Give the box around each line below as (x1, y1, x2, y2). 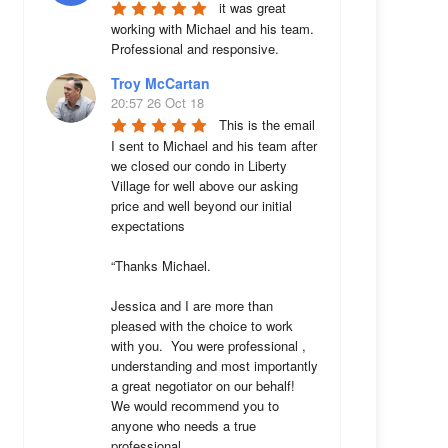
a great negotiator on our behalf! (110, 376, 295, 395)
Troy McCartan (110, 73, 210, 93)
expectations (110, 216, 189, 235)
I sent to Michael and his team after (110, 136, 317, 155)
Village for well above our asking (110, 176, 298, 195)
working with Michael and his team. (110, 19, 314, 38)
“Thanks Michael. (110, 256, 215, 275)
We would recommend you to (110, 396, 279, 415)
